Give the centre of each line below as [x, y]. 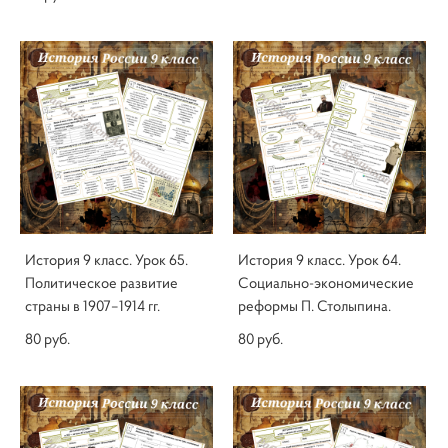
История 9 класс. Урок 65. [106, 260]
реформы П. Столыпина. [314, 306]
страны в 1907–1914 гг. [92, 306]
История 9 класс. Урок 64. [319, 260]
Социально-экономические [326, 283]
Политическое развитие [101, 283]
